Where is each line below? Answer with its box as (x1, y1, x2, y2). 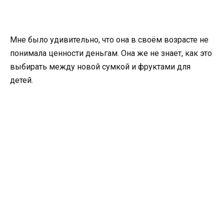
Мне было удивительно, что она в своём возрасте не (10, 35, 208, 45)
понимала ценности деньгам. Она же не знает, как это (10, 48, 212, 58)
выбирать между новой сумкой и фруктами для (10, 62, 190, 72)
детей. (10, 75, 33, 85)
